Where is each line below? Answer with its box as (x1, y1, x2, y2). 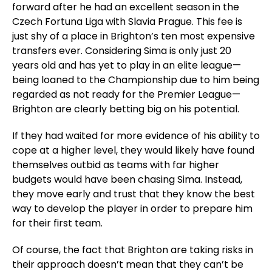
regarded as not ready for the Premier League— (12, 87, 240, 101)
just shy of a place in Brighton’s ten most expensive (12, 29, 255, 43)
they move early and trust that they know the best (12, 187, 255, 201)
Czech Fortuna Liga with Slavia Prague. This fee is (12, 15, 242, 29)
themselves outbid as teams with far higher (12, 158, 219, 172)
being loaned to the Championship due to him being (12, 73, 259, 87)
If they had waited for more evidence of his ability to (12, 129, 260, 143)
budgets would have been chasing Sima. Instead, (12, 172, 242, 186)
